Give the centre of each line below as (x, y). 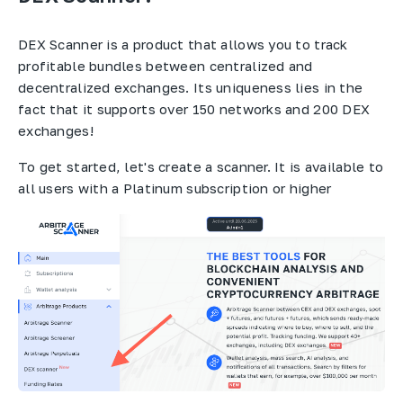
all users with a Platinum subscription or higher (175, 188)
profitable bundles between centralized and (166, 65)
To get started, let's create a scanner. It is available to (201, 167)
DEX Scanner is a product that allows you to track (183, 44)
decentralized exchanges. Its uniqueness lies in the (191, 87)
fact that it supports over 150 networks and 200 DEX (194, 108)
